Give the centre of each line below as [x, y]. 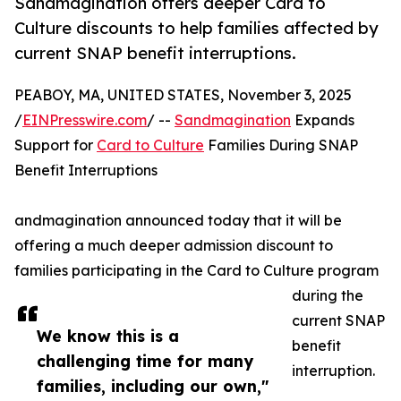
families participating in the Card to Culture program [196, 271]
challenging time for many [145, 361]
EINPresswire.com [85, 120]
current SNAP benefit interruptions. [155, 53]
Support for [55, 145]
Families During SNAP [281, 145]
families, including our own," [153, 386]
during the [328, 296]
